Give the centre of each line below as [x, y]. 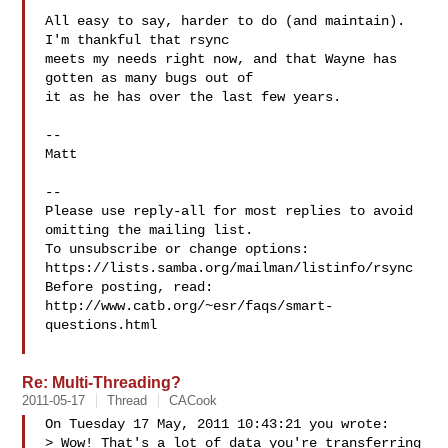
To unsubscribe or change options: [177, 249]
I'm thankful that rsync [137, 40]
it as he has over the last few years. [193, 97]
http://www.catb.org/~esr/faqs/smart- [189, 306]
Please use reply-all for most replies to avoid [229, 211]
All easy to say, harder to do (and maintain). [225, 21]
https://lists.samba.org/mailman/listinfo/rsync [229, 268]
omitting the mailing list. [149, 230]
